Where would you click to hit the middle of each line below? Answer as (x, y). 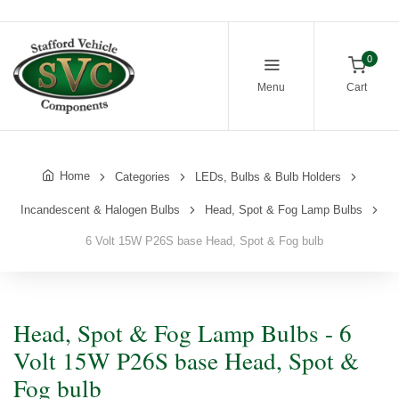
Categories (142, 176)
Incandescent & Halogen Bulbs (100, 209)
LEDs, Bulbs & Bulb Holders (268, 176)
